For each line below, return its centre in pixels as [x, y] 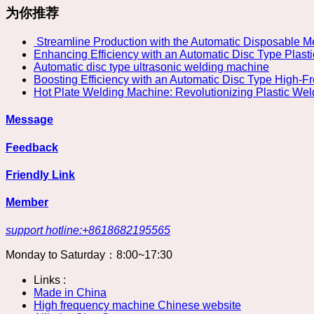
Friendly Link [40, 175]
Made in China [70, 292]
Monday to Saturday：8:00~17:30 [89, 254]
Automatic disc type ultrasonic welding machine [151, 67]
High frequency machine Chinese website [137, 305]
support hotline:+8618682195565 [88, 230]
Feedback [32, 147]
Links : [50, 280]
